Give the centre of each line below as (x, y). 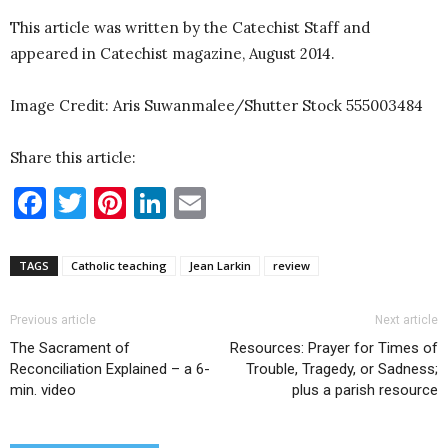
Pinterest (194, 203)
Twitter (144, 203)
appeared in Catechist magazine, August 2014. (172, 54)
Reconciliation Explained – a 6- (110, 369)
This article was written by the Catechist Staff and (190, 28)
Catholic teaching (119, 266)
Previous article (53, 320)
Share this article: (73, 158)
